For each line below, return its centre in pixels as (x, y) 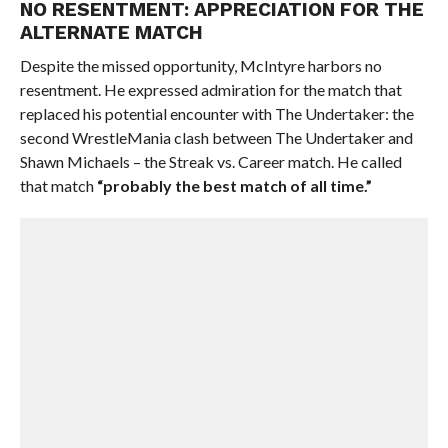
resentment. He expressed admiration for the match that (210, 89)
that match (58, 185)
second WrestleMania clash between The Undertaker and (216, 137)
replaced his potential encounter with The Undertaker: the (216, 113)
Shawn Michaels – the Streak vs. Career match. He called (210, 161)
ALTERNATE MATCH (111, 32)
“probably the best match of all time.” (234, 185)
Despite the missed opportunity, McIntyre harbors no (200, 65)
